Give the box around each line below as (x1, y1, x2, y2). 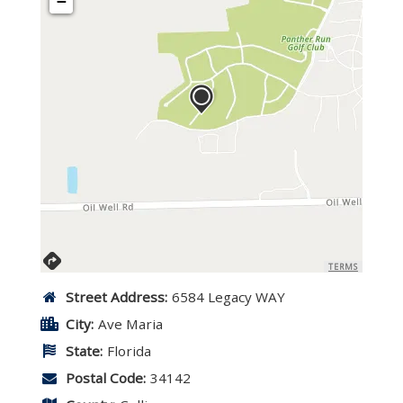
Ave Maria (98, 315, 163, 333)
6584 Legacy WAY (172, 288, 285, 306)
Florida (107, 342, 151, 360)
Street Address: (66, 288, 167, 306)
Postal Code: (66, 369, 146, 387)
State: (66, 342, 103, 360)
